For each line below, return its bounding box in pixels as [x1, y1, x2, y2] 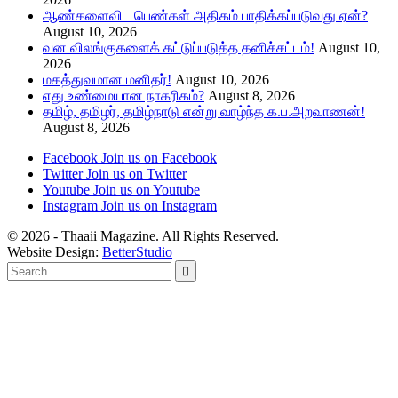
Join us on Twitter [86, 165, 187, 181]
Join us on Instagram [101, 197, 217, 213]
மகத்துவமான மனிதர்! [43, 71, 171, 87]
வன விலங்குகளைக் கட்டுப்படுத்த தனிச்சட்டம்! [43, 39, 314, 55]
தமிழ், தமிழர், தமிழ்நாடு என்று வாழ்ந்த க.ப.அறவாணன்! [43, 103, 365, 119]
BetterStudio [102, 243, 172, 259]
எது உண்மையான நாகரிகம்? [43, 87, 204, 103]
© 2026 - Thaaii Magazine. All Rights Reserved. [7, 227, 279, 243]
